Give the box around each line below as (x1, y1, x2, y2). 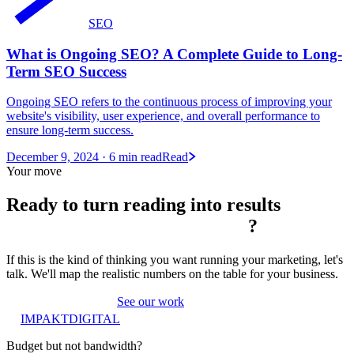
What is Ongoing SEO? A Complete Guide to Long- (6, 45, 342, 62)
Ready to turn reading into (6, 194, 227, 216)
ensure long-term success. (6, 123, 134, 137)
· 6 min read (99, 150, 162, 164)
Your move (6, 164, 62, 179)
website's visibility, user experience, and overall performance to (6, 109, 320, 123)
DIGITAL (69, 312, 120, 326)
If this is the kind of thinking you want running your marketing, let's (6, 253, 343, 267)
